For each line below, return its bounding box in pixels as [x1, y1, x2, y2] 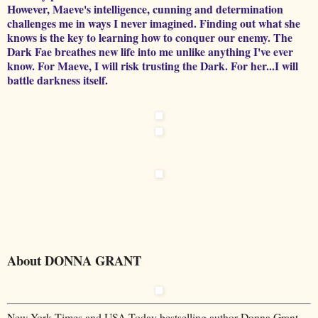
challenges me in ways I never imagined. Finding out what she [7, 14, 300, 31]
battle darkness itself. [7, 71, 108, 88]
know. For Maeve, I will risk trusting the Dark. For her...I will [7, 57, 298, 74]
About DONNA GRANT [7, 250, 141, 270]
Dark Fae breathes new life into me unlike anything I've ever [7, 43, 293, 60]
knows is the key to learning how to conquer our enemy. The [7, 28, 292, 45]
